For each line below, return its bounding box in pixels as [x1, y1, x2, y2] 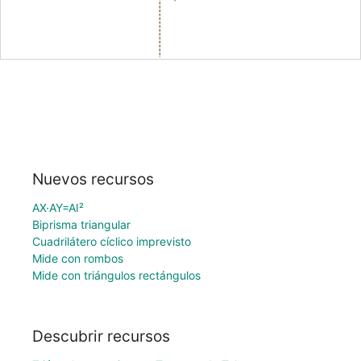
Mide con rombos [32, 251, 123, 265]
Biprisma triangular [32, 217, 131, 231]
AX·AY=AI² [32, 200, 84, 214]
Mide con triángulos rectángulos [32, 268, 201, 282]
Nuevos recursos [32, 168, 154, 189]
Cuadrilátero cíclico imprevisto [32, 234, 191, 248]
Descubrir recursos [32, 326, 170, 346]
